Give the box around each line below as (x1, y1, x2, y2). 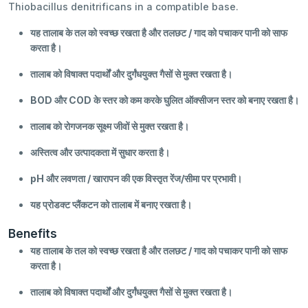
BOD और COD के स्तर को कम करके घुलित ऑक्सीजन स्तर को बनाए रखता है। (30, 94, 299, 107)
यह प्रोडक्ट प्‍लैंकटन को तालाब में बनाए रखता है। (30, 199, 192, 211)
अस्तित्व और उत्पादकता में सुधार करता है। (30, 146, 170, 159)
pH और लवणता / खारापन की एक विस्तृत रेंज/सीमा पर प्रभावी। (30, 173, 242, 185)
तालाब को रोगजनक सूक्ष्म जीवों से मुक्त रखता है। (30, 120, 189, 133)
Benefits (8, 226, 57, 241)
